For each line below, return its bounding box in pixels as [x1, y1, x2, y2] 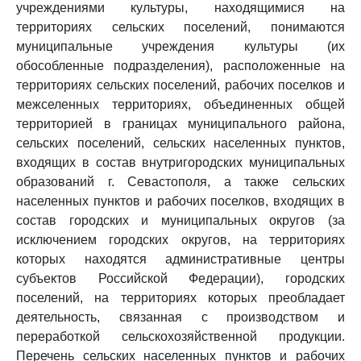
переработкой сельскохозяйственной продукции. [16, 330, 345, 343]
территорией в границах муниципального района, [16, 117, 345, 131]
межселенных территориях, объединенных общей [16, 98, 345, 111]
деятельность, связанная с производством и [16, 310, 345, 324]
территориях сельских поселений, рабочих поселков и [16, 78, 345, 92]
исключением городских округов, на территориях [16, 233, 345, 247]
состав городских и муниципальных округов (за [16, 214, 345, 227]
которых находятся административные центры [16, 252, 345, 266]
